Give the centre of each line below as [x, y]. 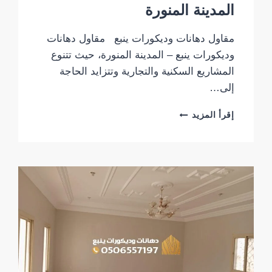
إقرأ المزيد [213, 115]
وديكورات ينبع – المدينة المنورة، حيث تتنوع [142, 55]
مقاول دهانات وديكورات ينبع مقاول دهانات [140, 39]
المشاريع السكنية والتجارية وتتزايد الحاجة [147, 72]
